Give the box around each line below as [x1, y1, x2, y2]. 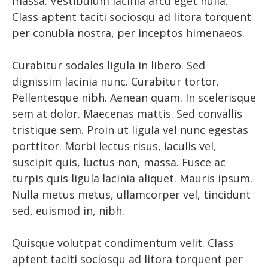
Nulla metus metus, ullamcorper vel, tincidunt [12, 187, 251, 202]
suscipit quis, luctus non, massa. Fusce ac [12, 154, 226, 169]
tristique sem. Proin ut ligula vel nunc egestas [12, 122, 248, 137]
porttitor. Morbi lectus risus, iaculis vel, [12, 138, 217, 153]
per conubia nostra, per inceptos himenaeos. [12, 25, 245, 40]
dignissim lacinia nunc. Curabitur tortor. [12, 74, 219, 89]
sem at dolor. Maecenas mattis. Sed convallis [12, 106, 242, 121]
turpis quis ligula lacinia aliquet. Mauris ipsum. [12, 170, 252, 185]
